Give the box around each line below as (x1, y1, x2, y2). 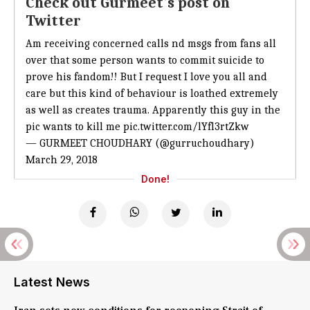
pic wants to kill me (26, 120, 123, 133)
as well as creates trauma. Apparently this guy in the (26, 104, 280, 116)
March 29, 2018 (26, 154, 98, 166)
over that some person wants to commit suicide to (26, 54, 264, 66)
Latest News (14, 275, 90, 289)
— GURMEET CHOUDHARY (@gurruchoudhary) (26, 137, 255, 149)
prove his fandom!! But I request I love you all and (26, 71, 267, 83)
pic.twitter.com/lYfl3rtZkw (123, 120, 249, 133)
